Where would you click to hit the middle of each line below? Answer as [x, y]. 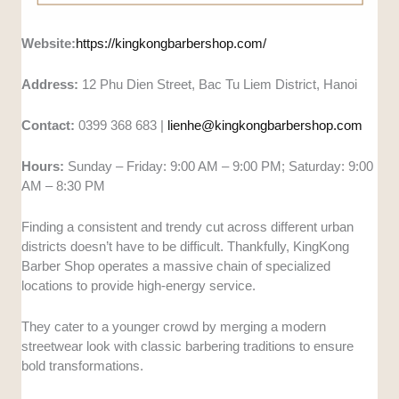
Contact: [50, 126]
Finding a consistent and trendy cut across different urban [188, 227]
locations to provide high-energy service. [141, 286]
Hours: [43, 167]
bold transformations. [83, 366]
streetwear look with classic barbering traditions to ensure [188, 346]
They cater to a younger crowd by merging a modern [174, 327]
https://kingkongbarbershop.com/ [171, 44]
